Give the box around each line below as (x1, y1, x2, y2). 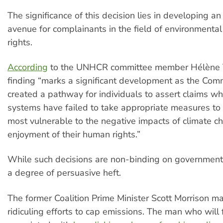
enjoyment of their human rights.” (7, 128, 140, 140)
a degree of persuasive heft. (7, 167, 123, 179)
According (7, 61, 48, 73)
